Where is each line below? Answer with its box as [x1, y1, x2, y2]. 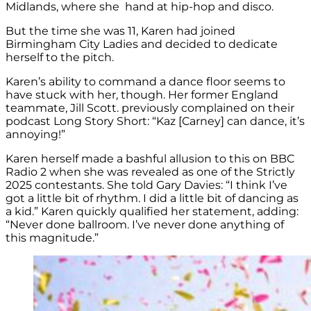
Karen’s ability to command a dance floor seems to [6, 74, 285, 88]
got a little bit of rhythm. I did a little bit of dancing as [6, 191, 299, 205]
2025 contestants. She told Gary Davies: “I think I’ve [6, 178, 287, 192]
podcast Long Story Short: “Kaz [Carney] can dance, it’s [6, 114, 305, 128]
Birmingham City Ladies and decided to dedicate [6, 37, 278, 51]
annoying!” [6, 127, 65, 141]
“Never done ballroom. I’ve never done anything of [6, 217, 284, 231]
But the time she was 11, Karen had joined [6, 24, 235, 37]
